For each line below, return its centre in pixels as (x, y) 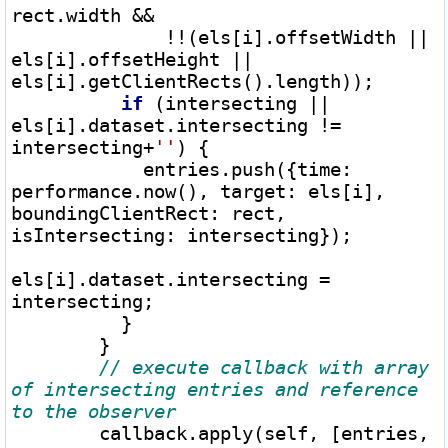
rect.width (71, 14)
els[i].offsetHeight (121, 58)
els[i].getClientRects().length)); (192, 80)
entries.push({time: (77, 168)
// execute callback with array (264, 366)
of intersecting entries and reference (214, 388)
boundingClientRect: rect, (148, 212)
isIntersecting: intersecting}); (181, 234)
